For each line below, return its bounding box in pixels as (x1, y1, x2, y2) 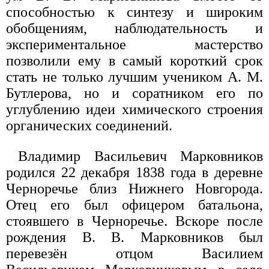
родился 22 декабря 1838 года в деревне (6, 165, 263, 181)
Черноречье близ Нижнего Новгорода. (6, 181, 263, 197)
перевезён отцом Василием (6, 246, 263, 262)
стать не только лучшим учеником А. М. (6, 69, 263, 85)
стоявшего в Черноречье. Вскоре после (6, 213, 263, 229)
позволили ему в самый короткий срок (6, 53, 263, 69)
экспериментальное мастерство (6, 37, 263, 53)
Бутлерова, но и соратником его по (6, 85, 263, 101)
